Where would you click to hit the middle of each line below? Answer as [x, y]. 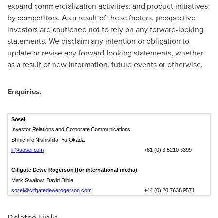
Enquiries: [25, 92]
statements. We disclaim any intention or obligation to [98, 41]
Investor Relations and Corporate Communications [71, 129]
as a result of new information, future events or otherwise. [105, 64]
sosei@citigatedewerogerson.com [51, 190]
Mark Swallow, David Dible [42, 180]
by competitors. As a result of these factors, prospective [101, 18]
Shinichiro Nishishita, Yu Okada [48, 140]
